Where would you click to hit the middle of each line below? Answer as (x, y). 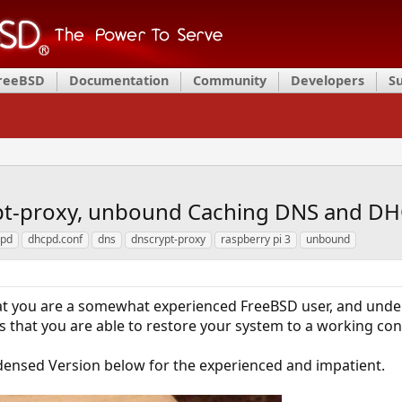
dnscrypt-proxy (168, 239)
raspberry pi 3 (255, 239)
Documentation (119, 80)
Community (230, 80)
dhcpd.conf (55, 239)
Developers (328, 80)
